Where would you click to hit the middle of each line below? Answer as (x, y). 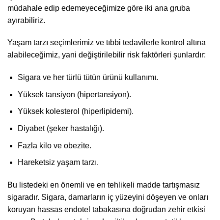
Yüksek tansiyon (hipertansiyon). (74, 94)
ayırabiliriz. (26, 20)
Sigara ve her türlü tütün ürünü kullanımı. (88, 78)
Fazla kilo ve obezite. (54, 145)
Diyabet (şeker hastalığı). (61, 129)
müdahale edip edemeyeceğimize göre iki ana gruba (99, 8)
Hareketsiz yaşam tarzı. (58, 163)
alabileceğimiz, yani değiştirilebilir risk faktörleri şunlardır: (107, 55)
